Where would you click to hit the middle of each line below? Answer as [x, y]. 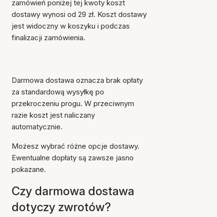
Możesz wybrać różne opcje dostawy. [76, 146]
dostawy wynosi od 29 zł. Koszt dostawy [79, 14]
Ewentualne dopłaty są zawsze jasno [73, 158]
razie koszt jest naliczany [53, 115]
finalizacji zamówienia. [48, 38]
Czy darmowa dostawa [73, 191]
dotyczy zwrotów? [61, 207]
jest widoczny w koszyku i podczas [71, 26]
